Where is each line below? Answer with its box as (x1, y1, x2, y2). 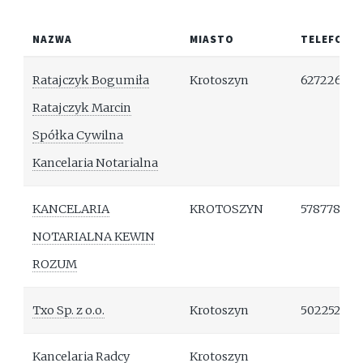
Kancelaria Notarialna (32, 156, 159, 171)
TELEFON (301, 32, 352, 47)
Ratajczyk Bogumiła (32, 73, 150, 88)
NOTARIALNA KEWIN (32, 229, 156, 245)
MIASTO (190, 32, 235, 47)
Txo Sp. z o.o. (32, 303, 105, 318)
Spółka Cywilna (32, 128, 124, 143)
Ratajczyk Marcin (32, 100, 132, 116)
